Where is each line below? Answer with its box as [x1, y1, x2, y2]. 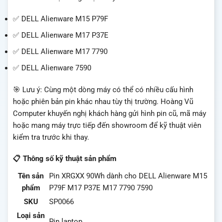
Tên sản [18, 171, 44, 180]
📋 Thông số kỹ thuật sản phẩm [13, 154, 116, 164]
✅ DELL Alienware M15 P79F [13, 14, 108, 24]
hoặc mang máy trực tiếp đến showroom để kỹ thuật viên [13, 120, 201, 130]
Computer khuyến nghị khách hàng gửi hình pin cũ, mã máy [13, 109, 206, 118]
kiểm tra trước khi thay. [13, 132, 89, 142]
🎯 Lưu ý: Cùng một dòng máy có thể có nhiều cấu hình [13, 85, 193, 94]
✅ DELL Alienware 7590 [13, 63, 91, 73]
